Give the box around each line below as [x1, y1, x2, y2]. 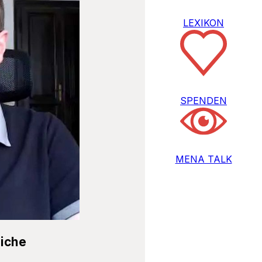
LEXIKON [183, 16, 224, 29]
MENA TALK [175, 153, 232, 166]
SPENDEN [180, 95, 227, 107]
